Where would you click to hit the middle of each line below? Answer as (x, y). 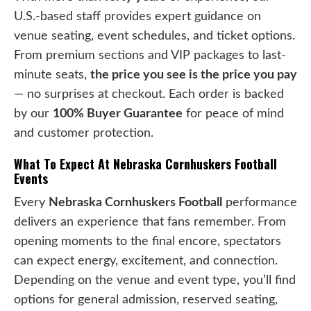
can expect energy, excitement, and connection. (146, 260)
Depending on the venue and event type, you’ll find (155, 280)
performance (260, 202)
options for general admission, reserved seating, (146, 299)
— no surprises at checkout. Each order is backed (149, 94)
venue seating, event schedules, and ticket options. (154, 35)
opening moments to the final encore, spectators (148, 241)
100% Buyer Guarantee (118, 113)
